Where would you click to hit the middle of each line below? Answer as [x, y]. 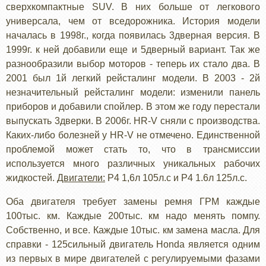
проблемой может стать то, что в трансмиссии [133, 150]
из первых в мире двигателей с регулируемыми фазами [133, 259]
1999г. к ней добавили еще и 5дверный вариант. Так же [133, 50]
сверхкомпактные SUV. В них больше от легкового [133, 7]
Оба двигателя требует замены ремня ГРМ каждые [133, 202]
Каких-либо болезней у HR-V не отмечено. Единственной [133, 135]
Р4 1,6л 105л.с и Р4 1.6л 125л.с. [176, 178]
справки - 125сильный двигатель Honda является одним [133, 245]
